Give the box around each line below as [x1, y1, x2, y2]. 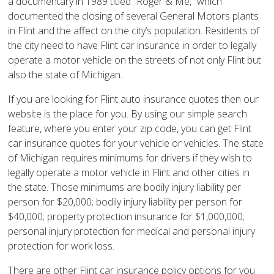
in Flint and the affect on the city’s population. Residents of [8, 24, 260, 38]
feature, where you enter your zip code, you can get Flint [8, 122, 252, 136]
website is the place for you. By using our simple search [8, 107, 248, 121]
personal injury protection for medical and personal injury [8, 224, 256, 239]
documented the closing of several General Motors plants [8, 9, 259, 23]
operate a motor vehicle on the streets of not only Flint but [8, 53, 262, 67]
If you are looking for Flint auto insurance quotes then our [8, 92, 259, 106]
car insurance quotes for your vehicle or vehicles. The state [8, 136, 264, 150]
